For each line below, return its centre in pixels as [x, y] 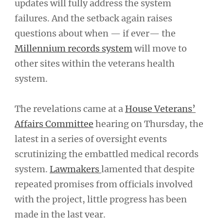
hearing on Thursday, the [148, 124]
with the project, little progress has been [101, 199]
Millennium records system [73, 48]
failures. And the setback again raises [93, 18]
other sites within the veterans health [95, 63]
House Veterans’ [160, 109]
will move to [160, 48]
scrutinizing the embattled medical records [107, 154]
